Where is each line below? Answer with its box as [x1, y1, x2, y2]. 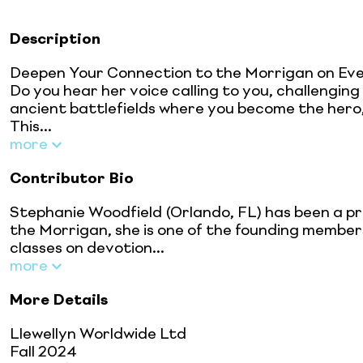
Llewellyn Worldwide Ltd [10, 327, 186, 342]
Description [10, 32, 100, 47]
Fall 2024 [10, 344, 77, 360]
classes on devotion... [10, 241, 164, 256]
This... [10, 119, 52, 135]
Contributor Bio [10, 171, 134, 186]
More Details [10, 293, 108, 308]
